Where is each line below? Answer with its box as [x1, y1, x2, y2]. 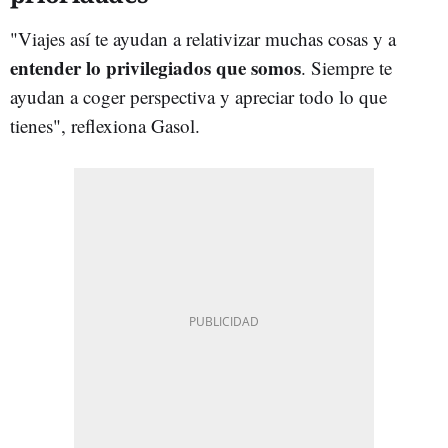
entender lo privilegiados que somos [10, 53, 301, 81]
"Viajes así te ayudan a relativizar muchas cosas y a [10, 25, 396, 51]
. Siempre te [301, 54, 392, 80]
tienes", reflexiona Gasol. [10, 112, 200, 138]
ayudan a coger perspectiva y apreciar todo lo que [10, 83, 387, 109]
